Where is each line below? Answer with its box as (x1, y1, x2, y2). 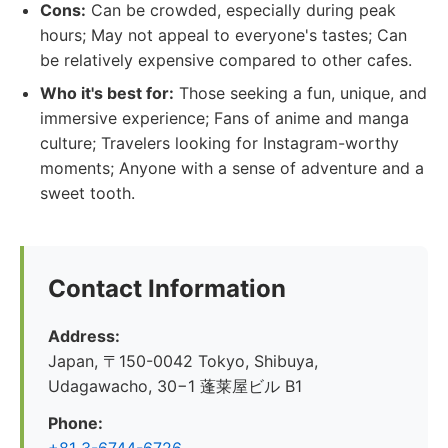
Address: (48, 326, 120, 346)
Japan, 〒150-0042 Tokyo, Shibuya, (48, 351, 318, 371)
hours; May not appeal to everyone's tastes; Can (40, 25, 407, 45)
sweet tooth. (40, 183, 135, 203)
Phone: (48, 413, 103, 433)
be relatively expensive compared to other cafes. (40, 50, 412, 70)
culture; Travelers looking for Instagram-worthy (40, 133, 399, 153)
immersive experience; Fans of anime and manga (40, 108, 409, 128)
